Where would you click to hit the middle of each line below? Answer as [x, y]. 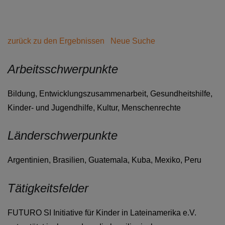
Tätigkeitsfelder [48, 188]
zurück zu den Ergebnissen [56, 41]
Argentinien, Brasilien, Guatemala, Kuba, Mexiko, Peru [104, 160]
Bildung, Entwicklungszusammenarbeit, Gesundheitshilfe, [110, 93]
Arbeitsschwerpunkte [63, 69]
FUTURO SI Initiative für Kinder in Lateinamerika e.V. [102, 212]
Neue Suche [133, 41]
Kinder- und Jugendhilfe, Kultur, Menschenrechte [94, 107]
